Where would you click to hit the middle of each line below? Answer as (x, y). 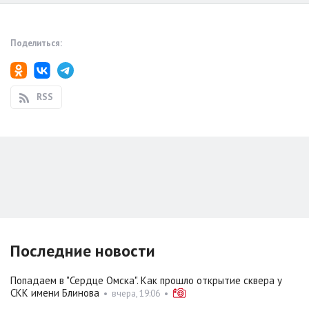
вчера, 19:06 (136, 294)
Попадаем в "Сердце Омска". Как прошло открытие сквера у (146, 281)
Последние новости (83, 251)
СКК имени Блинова (55, 293)
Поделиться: (36, 43)
